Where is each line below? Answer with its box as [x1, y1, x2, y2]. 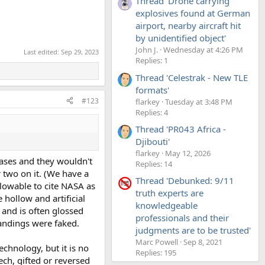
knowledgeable [135, 199, 198, 212]
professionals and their [135, 212, 229, 224]
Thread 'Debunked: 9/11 [135, 174, 234, 187]
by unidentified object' [135, 32, 226, 44]
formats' [135, 83, 169, 96]
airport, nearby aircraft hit [135, 20, 241, 32]
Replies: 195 [135, 247, 176, 258]
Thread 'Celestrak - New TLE [135, 71, 248, 83]
